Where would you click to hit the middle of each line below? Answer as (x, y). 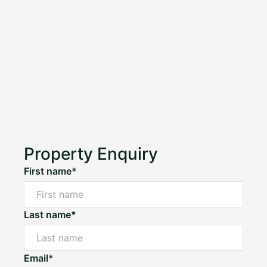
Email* (39, 258)
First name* (50, 171)
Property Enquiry (91, 153)
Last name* (50, 214)
